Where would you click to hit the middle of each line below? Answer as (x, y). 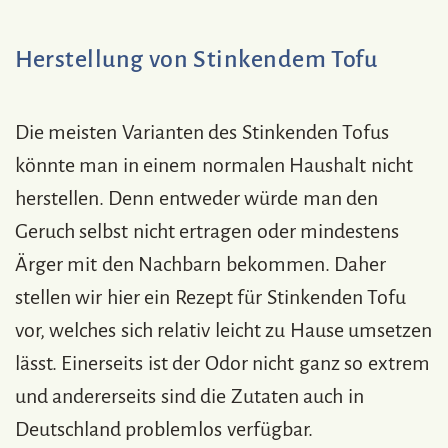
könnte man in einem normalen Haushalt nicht (214, 164)
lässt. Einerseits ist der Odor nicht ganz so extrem (222, 362)
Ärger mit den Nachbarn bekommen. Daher (201, 263)
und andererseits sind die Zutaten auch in (189, 395)
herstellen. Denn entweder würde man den (197, 197)
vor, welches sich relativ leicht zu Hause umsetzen (224, 329)
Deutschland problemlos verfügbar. (164, 428)
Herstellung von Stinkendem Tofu (196, 58)
